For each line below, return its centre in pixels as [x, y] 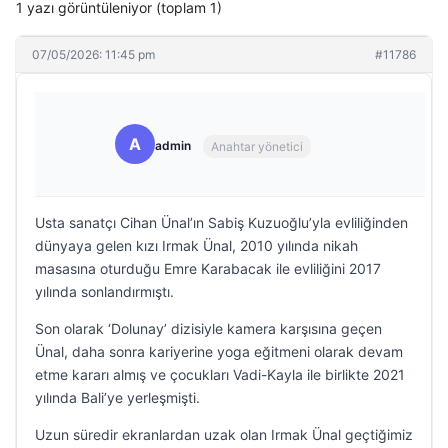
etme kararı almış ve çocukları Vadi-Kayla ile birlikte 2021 [220, 374]
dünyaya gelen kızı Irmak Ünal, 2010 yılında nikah [196, 245]
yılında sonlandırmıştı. [104, 291]
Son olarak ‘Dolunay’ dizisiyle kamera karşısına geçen [208, 328]
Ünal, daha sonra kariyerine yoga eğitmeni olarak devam [219, 351]
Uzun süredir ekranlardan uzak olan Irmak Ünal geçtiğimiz [224, 434]
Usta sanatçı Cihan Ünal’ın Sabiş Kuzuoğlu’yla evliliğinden [221, 222]
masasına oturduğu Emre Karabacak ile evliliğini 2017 [208, 268]
